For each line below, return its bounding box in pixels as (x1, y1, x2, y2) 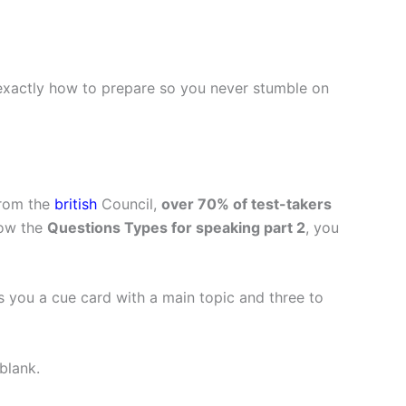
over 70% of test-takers (161, 194, 332, 213)
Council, (97, 194, 161, 213)
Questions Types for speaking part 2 (47, 217, 305, 237)
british (54, 194, 97, 213)
